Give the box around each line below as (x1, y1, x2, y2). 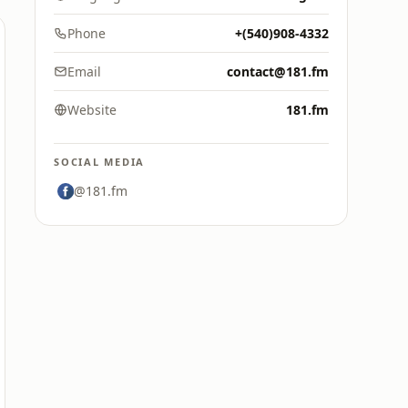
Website (67, 101, 117, 118)
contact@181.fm (227, 63, 329, 80)
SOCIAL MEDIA (54, 155, 146, 168)
